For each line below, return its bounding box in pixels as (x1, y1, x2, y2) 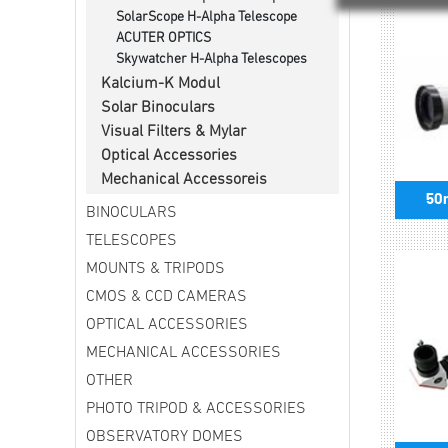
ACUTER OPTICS (116, 31, 211, 47)
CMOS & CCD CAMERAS (86, 289, 247, 306)
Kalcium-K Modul (101, 76, 220, 93)
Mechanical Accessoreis (101, 172, 267, 189)
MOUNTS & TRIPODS (86, 261, 225, 278)
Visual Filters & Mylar (101, 124, 246, 141)
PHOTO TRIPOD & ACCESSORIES (86, 401, 306, 418)
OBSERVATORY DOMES (86, 429, 243, 446)
